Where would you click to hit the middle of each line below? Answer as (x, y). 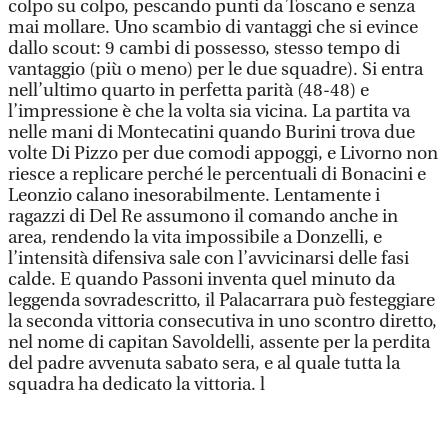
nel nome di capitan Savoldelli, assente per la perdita (219, 342)
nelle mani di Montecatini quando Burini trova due (211, 132)
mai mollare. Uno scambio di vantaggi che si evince (213, 27)
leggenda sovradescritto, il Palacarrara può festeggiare (221, 300)
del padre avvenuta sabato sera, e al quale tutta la (204, 363)
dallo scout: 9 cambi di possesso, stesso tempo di (204, 48)
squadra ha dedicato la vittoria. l (136, 384)
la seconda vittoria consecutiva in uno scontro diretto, (222, 321)
